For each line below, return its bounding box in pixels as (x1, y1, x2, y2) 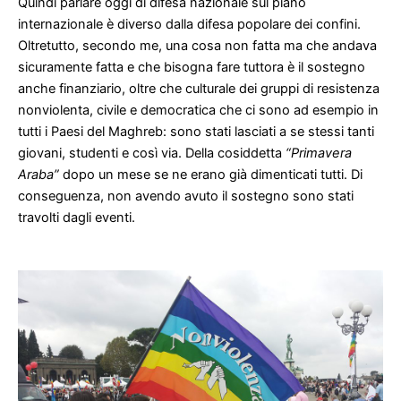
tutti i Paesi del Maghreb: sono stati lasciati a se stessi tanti (18, 123, 374, 140)
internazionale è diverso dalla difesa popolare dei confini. (18, 15, 361, 32)
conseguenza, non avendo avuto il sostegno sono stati (18, 187, 354, 204)
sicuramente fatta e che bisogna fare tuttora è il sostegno (18, 58, 365, 75)
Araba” (18, 166, 59, 183)
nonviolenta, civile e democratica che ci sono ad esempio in (18, 101, 379, 118)
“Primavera (286, 144, 352, 161)
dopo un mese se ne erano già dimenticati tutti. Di (59, 166, 363, 183)
